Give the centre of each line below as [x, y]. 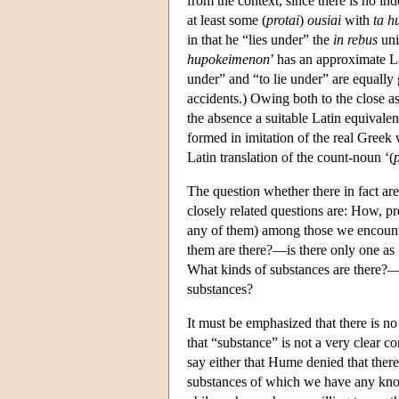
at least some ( [227, 20]
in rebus [355, 39]
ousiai [324, 20]
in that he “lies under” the [260, 39]
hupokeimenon [228, 59]
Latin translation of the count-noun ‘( [290, 157]
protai [283, 20]
